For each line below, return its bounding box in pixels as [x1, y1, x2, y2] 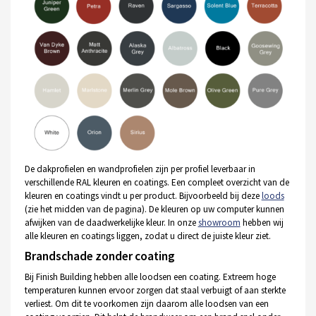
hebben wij [240, 216, 284, 229]
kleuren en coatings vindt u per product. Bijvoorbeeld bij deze [24, 189, 262, 202]
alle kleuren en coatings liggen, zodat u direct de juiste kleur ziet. [24, 229, 271, 242]
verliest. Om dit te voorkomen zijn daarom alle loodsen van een [24, 298, 269, 310]
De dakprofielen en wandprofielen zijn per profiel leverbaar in [24, 162, 255, 175]
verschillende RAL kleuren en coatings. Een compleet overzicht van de [24, 176, 289, 188]
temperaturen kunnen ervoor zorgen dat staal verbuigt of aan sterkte [24, 284, 286, 297]
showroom [197, 216, 241, 229]
